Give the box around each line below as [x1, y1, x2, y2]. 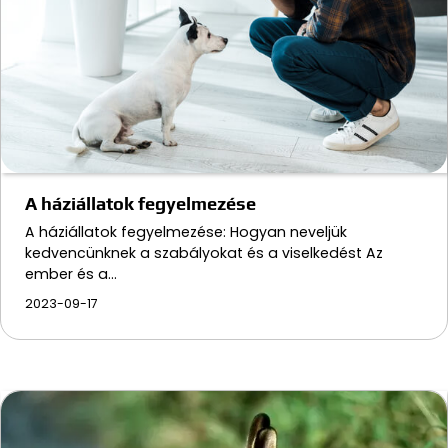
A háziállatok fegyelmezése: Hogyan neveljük [25, 221, 347, 242]
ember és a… [25, 263, 117, 284]
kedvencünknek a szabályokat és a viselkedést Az [25, 242, 383, 263]
